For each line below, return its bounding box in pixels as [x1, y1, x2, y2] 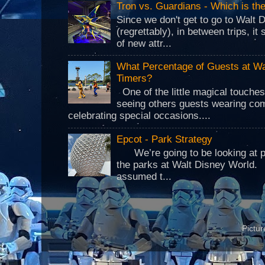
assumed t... [117, 170, 172, 182]
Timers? [117, 73, 153, 85]
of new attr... [117, 37, 172, 49]
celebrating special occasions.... [68, 110, 211, 122]
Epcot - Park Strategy [117, 133, 213, 145]
